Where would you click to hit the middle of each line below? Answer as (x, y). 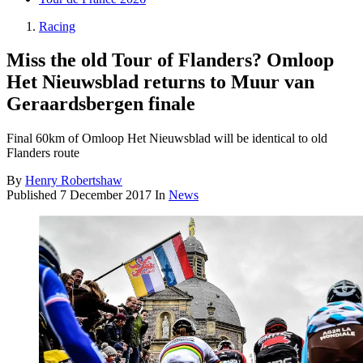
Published (33, 195)
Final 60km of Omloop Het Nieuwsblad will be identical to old (167, 139)
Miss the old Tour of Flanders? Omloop (170, 60)
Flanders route (43, 153)
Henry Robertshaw (74, 181)
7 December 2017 (106, 195)
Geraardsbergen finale (101, 104)
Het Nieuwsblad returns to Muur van (160, 82)
